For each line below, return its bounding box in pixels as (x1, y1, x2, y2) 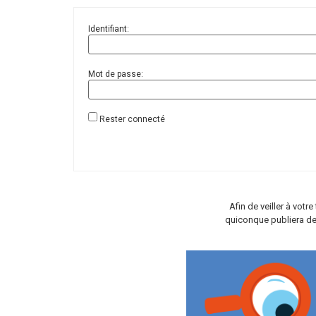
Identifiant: (88, 23, 129, 34)
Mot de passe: (88, 68, 143, 79)
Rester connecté (99, 114, 165, 124)
